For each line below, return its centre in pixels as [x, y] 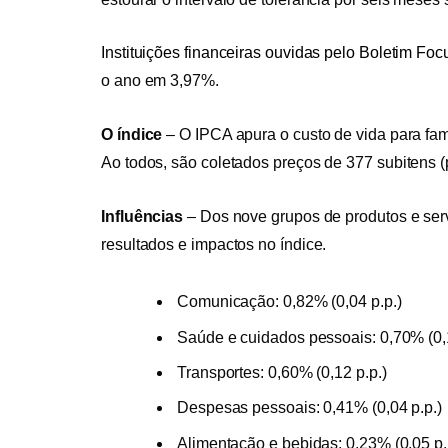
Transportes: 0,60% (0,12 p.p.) [282, 373]
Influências [142, 216]
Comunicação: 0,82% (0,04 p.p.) [289, 302]
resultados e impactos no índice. [214, 244]
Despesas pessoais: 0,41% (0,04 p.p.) [310, 408]
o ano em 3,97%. [160, 81]
